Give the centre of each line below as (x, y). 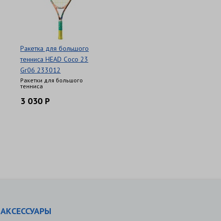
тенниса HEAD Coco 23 (54, 59)
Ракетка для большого (55, 48)
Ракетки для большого (52, 80)
